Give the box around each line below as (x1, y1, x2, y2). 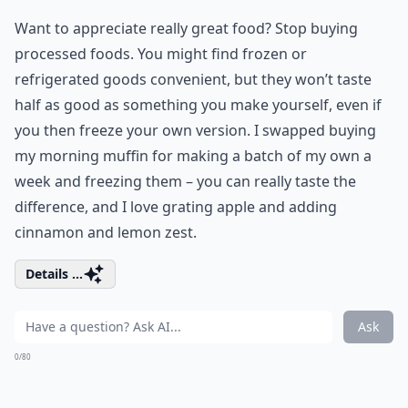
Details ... (25, 265, 83, 282)
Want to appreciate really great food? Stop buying (15, 18, 358, 38)
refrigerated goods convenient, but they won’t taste (15, 69, 372, 89)
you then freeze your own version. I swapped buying (15, 120, 376, 140)
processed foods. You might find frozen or (15, 44, 307, 64)
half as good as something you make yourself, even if (15, 95, 382, 115)
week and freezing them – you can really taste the (15, 171, 356, 191)
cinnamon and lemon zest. (15, 222, 197, 242)
